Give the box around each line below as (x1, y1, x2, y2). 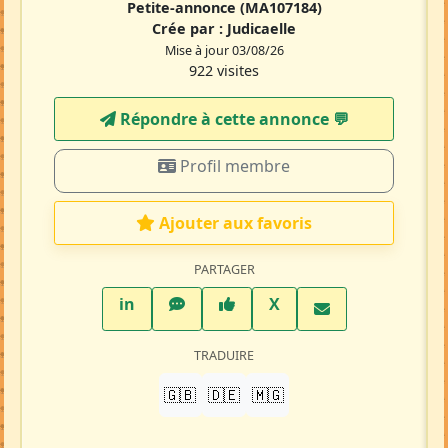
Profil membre (176, 155, 290, 178)
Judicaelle (227, 19, 296, 39)
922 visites (189, 61, 259, 81)
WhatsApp (183, 292, 266, 315)
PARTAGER (193, 261, 255, 279)
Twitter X (278, 292, 352, 315)
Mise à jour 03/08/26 (164, 42, 284, 60)
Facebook (233, 292, 310, 315)
